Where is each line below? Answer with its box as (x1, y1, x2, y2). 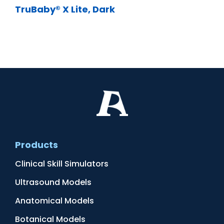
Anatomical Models (15, 195, 94, 206)
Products (15, 138, 58, 151)
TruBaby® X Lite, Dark (15, 3, 115, 15)
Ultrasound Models (15, 176, 91, 188)
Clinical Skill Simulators (15, 158, 108, 169)
